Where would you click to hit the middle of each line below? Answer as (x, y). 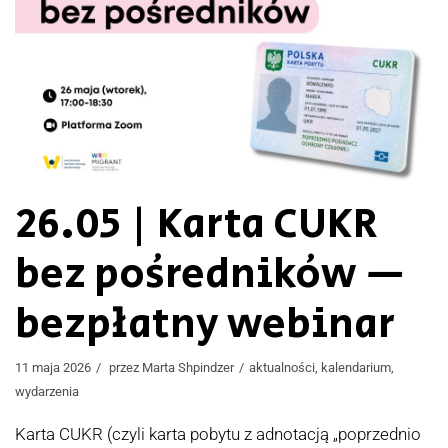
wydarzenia (47, 392)
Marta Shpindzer (188, 368)
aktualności (282, 368)
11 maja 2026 (53, 368)
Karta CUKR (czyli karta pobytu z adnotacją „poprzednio (218, 434)
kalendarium (356, 368)
